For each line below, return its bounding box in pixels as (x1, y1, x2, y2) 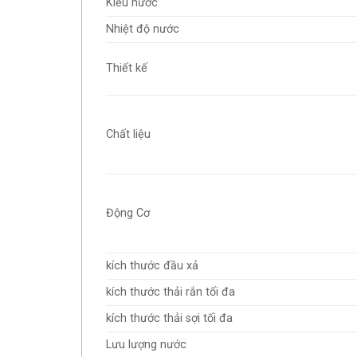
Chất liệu (106, 127, 151, 142)
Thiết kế (106, 61, 147, 76)
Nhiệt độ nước (106, 22, 179, 37)
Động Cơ (106, 206, 150, 221)
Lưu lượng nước (106, 338, 186, 352)
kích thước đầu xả (106, 259, 198, 273)
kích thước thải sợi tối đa (106, 312, 233, 326)
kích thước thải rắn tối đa (106, 285, 235, 300)
